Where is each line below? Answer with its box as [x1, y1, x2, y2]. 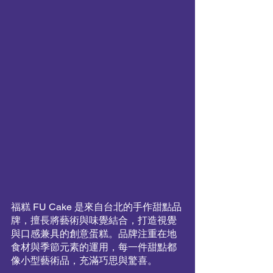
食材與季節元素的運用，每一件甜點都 [11, 241, 177, 253]
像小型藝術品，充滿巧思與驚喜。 [11, 255, 157, 266]
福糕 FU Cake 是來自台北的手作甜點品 [11, 201, 182, 213]
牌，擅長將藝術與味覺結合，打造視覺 [11, 214, 177, 226]
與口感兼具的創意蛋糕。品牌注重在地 [11, 228, 177, 239]
